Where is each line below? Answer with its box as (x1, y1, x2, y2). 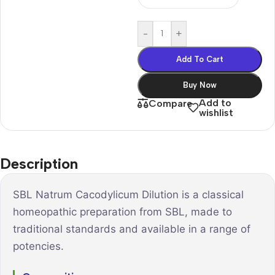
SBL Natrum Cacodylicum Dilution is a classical (13, 188, 244, 201)
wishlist (199, 106, 234, 118)
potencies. (13, 239, 64, 252)
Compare (149, 97, 192, 109)
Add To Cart (176, 54, 223, 64)
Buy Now (183, 80, 217, 90)
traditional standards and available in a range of (13, 222, 250, 235)
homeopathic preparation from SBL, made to (13, 205, 232, 218)
